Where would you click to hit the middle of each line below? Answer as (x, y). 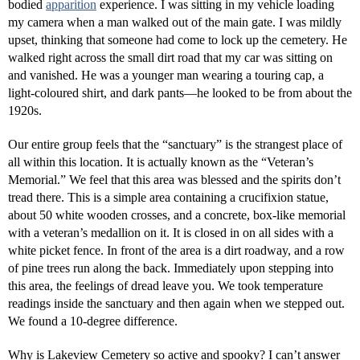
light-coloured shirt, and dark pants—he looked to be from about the (180, 93)
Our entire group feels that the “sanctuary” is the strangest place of (175, 144)
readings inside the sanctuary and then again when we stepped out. (176, 303)
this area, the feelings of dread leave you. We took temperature (166, 286)
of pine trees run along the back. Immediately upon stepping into (171, 268)
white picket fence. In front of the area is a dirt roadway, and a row (176, 250)
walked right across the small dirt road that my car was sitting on (170, 57)
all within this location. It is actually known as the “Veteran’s (161, 162)
